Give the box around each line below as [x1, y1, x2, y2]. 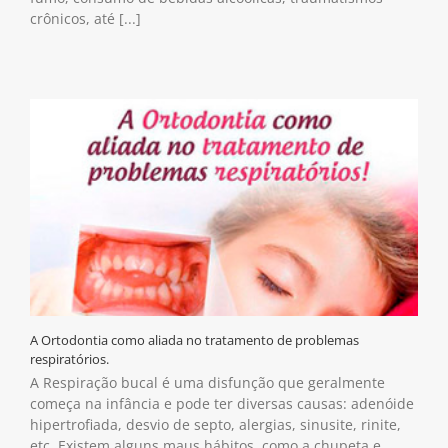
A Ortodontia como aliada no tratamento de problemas [30, 330, 359, 349]
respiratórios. [30, 349, 109, 368]
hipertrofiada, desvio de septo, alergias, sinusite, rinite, [30, 414, 401, 434]
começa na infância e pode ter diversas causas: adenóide [30, 393, 414, 413]
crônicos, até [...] [30, 8, 141, 28]
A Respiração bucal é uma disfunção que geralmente [30, 372, 385, 392]
